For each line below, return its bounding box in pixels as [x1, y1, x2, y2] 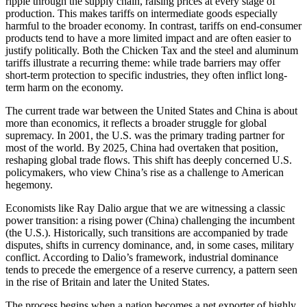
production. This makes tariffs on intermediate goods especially [5, 8, 278, 20]
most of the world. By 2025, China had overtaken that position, [5, 142, 278, 154]
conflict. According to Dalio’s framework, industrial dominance [5, 251, 278, 264]
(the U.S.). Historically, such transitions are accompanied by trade [5, 227, 288, 239]
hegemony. [5, 179, 53, 191]
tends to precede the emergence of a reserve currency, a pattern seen [5, 264, 297, 276]
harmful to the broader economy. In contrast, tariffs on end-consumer [5, 20, 302, 32]
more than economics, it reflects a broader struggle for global [5, 117, 267, 130]
